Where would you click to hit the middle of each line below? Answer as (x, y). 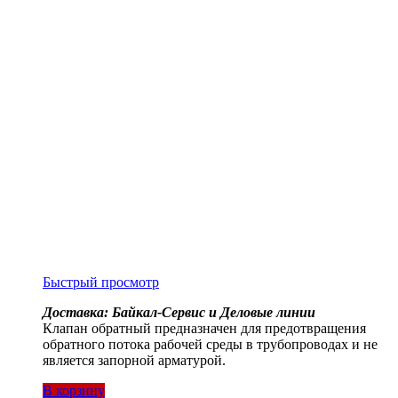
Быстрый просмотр (101, 283)
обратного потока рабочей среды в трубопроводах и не (210, 345)
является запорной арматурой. (134, 361)
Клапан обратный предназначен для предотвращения (204, 329)
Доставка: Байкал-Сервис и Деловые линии (179, 313)
